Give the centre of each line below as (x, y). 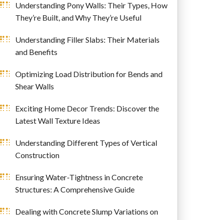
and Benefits (36, 52)
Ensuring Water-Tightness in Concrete (79, 177)
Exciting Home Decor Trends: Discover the (87, 108)
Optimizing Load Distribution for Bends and (89, 74)
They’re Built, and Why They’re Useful (78, 17)
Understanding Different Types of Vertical (86, 142)
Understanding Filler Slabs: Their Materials (87, 39)
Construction (37, 155)
